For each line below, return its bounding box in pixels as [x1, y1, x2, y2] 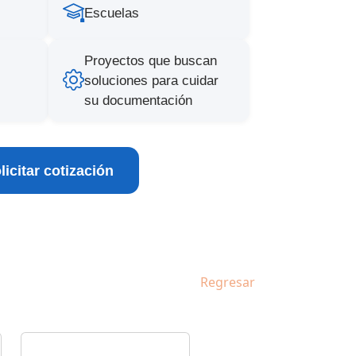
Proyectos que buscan [84, 53, 217, 68]
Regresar [200, 273, 255, 291]
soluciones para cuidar [84, 73, 219, 88]
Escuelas [84, 5, 139, 21]
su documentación [84, 93, 192, 108]
